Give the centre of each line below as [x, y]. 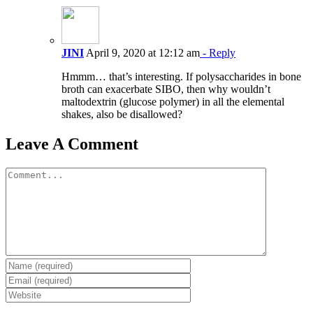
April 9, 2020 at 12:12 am [142, 52]
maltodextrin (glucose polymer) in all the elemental [173, 101]
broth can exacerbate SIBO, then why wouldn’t [166, 89]
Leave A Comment [72, 144]
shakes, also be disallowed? [122, 114]
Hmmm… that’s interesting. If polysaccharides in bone [181, 76]
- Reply [218, 52]
